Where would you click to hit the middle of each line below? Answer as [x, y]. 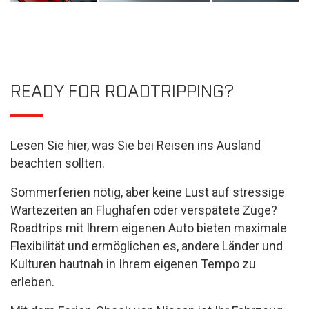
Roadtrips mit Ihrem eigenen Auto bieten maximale [149, 228]
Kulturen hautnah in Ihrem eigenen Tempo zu [133, 264]
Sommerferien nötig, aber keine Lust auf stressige [148, 192]
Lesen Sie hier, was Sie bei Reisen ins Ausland [136, 145]
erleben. [32, 282]
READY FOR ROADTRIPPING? [122, 90]
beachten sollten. [58, 163]
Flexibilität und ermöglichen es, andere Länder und [147, 246]
